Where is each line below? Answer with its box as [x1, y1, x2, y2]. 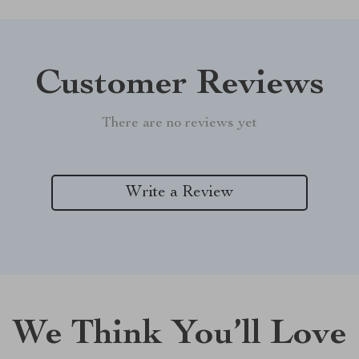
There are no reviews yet [102, 116, 257, 131]
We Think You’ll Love [12, 318, 347, 353]
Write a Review [126, 184, 233, 201]
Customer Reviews [34, 68, 325, 103]
